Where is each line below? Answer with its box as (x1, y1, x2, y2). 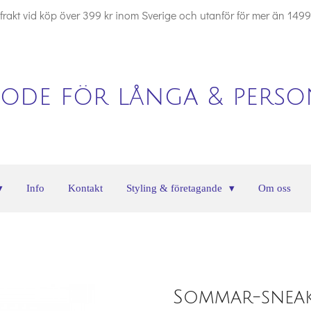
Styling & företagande (126, 182, 225, 194)
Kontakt (68, 182, 103, 194)
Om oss (258, 182, 291, 194)
